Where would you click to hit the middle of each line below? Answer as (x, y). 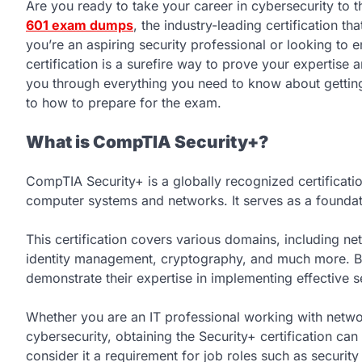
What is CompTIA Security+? (147, 142)
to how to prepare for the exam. (124, 103)
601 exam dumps (80, 25)
